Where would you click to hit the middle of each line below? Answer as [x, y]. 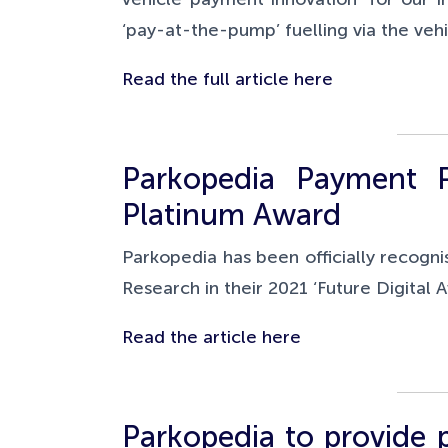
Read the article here [211, 337]
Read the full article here [227, 79]
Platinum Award [235, 215]
